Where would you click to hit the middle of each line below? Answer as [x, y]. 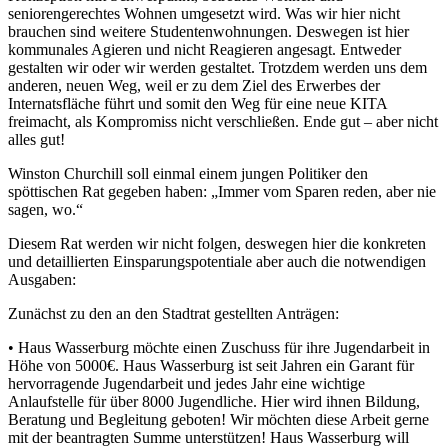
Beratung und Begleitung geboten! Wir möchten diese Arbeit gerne [218, 419]
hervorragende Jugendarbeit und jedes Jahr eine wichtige [186, 383]
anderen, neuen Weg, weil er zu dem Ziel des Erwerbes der [194, 85]
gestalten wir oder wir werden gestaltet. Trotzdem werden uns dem [217, 67]
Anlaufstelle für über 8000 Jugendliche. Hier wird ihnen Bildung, [214, 401]
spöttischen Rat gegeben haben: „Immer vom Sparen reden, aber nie [222, 191]
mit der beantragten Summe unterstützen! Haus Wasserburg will [208, 437]
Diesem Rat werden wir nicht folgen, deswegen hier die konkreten [217, 243]
